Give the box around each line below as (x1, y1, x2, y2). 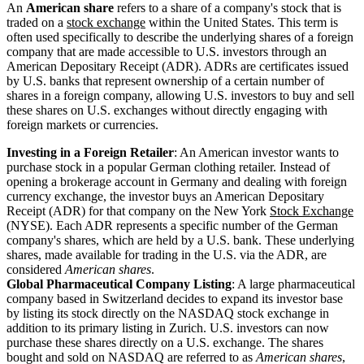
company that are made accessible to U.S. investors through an (6, 44, 327, 58)
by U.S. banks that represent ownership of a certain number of (6, 73, 324, 88)
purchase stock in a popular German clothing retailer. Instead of (6, 159, 330, 174)
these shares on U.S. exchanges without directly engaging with (6, 102, 327, 117)
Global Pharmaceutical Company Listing (6, 276, 232, 291)
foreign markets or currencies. (6, 117, 158, 132)
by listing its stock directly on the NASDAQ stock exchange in (6, 305, 329, 320)
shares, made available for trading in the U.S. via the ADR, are (6, 247, 327, 262)
